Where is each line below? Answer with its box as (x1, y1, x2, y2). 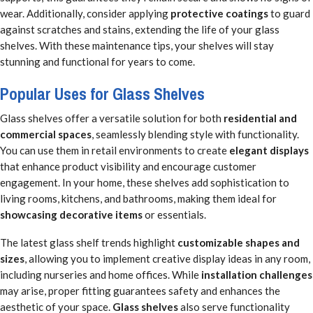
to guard (268, 7, 310, 20)
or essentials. (143, 208, 206, 221)
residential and (224, 111, 297, 124)
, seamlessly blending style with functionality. (92, 127, 299, 140)
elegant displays (229, 143, 309, 156)
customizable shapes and (177, 236, 300, 249)
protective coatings (170, 7, 268, 20)
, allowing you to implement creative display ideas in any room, (24, 252, 310, 265)
